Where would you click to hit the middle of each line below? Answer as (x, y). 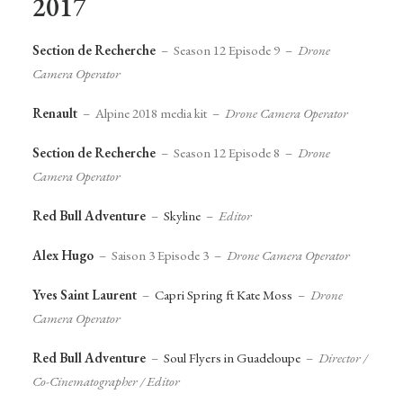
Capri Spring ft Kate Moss (224, 295)
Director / (343, 358)
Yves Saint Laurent (85, 295)
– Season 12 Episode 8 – (227, 152)
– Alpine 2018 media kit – (151, 113)
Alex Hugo (63, 255)
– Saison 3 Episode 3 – (160, 255)
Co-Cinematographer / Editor (106, 381)
